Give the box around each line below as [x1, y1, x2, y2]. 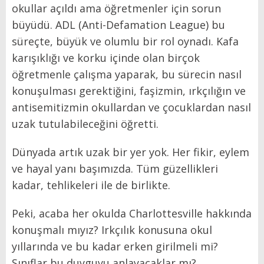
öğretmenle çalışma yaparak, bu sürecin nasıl [12, 67, 242, 82]
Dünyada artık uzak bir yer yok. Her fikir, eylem [12, 145, 249, 160]
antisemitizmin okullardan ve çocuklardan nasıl [12, 100, 251, 115]
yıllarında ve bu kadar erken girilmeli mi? [12, 239, 218, 254]
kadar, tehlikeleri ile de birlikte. [12, 178, 170, 193]
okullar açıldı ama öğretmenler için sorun [12, 1, 221, 16]
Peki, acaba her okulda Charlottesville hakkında [12, 206, 252, 221]
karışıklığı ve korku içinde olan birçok [12, 51, 200, 65]
